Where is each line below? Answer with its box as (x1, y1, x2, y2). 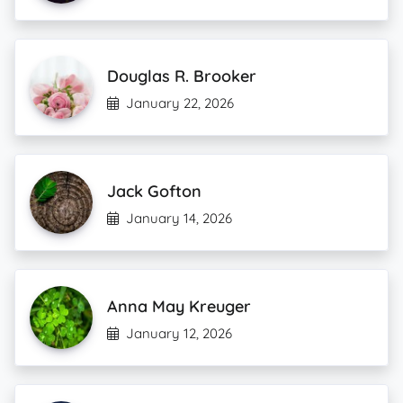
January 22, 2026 (126, 94, 234, 112)
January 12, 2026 (126, 325, 232, 342)
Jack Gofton (107, 181, 201, 201)
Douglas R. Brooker (107, 66, 256, 86)
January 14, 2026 (126, 210, 232, 227)
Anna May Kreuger (107, 296, 251, 317)
